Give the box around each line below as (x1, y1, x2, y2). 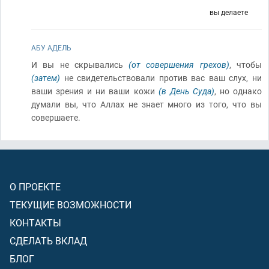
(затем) (31, 72, 60, 83)
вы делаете (210, 7, 248, 17)
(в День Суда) (158, 85, 214, 97)
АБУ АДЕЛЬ (31, 43, 71, 52)
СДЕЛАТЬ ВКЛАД (10, 234, 87, 247)
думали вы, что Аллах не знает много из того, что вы (31, 98, 262, 110)
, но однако (214, 85, 262, 97)
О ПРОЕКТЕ (10, 180, 61, 193)
